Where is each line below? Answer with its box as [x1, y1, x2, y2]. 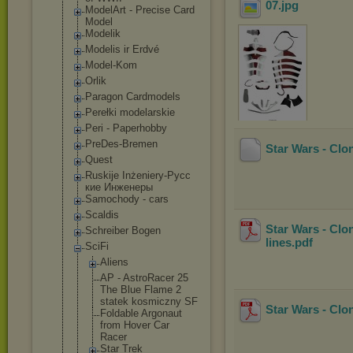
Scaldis [85, 209, 119, 221]
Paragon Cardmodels [85, 91, 180, 102]
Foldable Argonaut [100, 307, 182, 319]
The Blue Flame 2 [100, 284, 181, 295]
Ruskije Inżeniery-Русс [85, 169, 191, 181]
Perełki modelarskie [85, 106, 175, 118]
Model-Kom [85, 59, 137, 71]
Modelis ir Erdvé [85, 43, 159, 55]
